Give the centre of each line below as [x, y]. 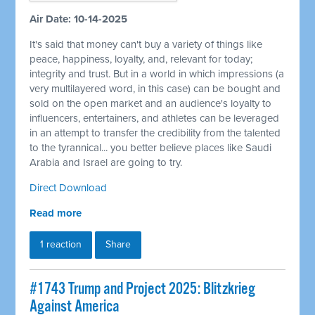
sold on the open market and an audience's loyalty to [151, 104]
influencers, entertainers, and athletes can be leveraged [155, 118]
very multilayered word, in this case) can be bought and [155, 89]
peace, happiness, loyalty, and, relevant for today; [141, 59]
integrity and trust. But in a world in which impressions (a [157, 74]
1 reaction [61, 245]
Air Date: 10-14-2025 [79, 19]
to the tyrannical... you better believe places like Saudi [151, 148]
